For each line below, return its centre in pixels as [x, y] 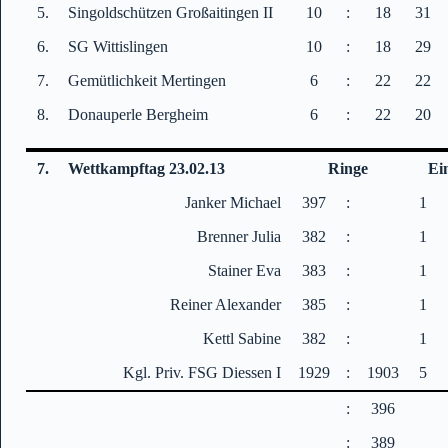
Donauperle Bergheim [138, 114]
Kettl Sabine [242, 338]
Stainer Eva [245, 270]
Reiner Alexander [226, 304]
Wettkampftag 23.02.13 [147, 168]
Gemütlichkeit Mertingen [147, 80]
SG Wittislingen [118, 46]
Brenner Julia [239, 236]
